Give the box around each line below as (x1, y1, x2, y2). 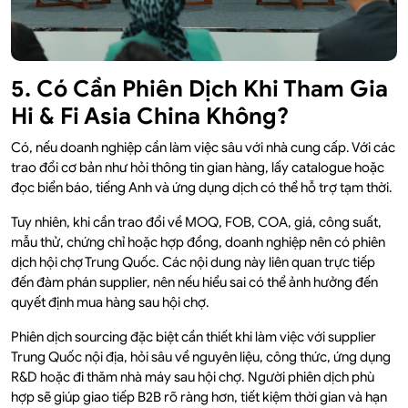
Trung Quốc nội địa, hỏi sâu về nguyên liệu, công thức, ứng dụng (11, 348, 391, 365)
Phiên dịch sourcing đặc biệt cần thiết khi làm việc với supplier (11, 328, 376, 345)
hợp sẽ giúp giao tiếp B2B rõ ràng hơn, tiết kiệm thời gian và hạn (11, 388, 387, 405)
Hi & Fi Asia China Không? (11, 101, 289, 130)
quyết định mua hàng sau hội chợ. (11, 293, 209, 311)
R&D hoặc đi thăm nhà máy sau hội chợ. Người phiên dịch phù (11, 368, 374, 385)
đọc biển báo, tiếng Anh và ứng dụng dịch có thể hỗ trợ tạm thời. (11, 178, 393, 196)
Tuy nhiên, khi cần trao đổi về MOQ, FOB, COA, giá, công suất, (11, 213, 382, 230)
